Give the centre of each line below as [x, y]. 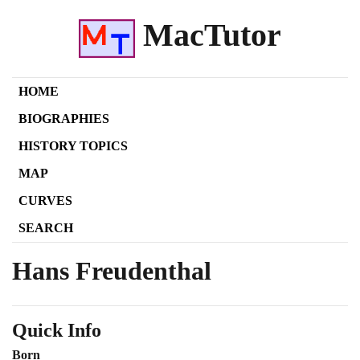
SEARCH [46, 227]
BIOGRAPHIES [64, 118]
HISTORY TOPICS [73, 145]
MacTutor [209, 35]
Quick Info [57, 330]
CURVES [45, 200]
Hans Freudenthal [112, 270]
